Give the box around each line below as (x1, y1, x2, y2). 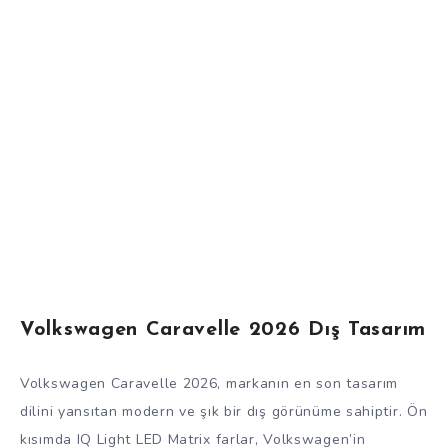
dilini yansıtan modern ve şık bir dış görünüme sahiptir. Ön (20, 401, 428, 421)
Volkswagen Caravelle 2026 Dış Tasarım (20, 320, 426, 341)
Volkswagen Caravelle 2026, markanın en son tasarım (20, 373, 399, 393)
